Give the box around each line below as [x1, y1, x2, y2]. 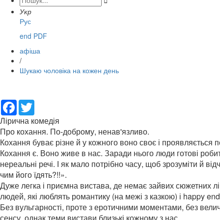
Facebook [17, 99, 48, 109]
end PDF [20, 31, 47, 41]
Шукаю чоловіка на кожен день [20, 65, 119, 76]
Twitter [34, 99, 55, 109]
